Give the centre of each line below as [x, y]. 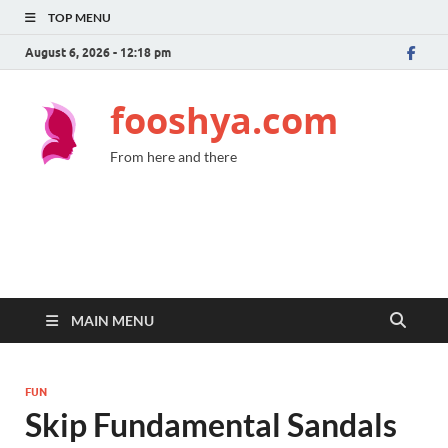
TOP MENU [79, 17]
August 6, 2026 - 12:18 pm [98, 52]
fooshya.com [224, 120]
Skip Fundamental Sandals [211, 424]
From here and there [173, 156]
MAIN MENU [112, 320]
